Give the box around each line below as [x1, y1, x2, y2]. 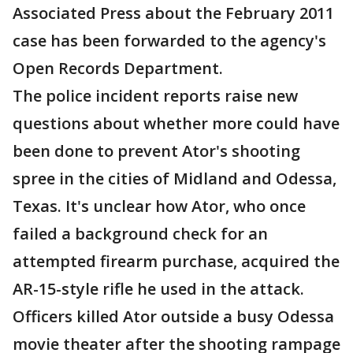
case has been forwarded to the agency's [13, 30, 326, 51]
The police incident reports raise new [13, 85, 298, 106]
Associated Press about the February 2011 [13, 2, 334, 24]
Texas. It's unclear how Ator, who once [13, 195, 306, 217]
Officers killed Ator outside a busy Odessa [13, 306, 334, 327]
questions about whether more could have [13, 113, 340, 134]
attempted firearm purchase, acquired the [13, 251, 340, 272]
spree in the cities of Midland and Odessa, [13, 168, 336, 189]
